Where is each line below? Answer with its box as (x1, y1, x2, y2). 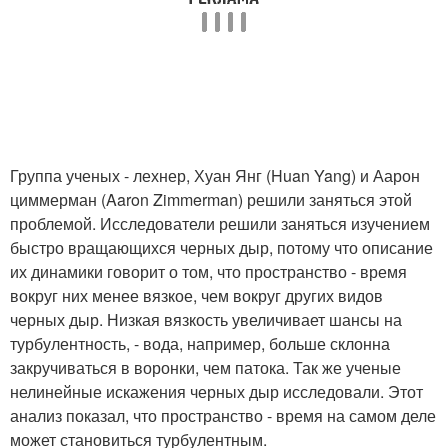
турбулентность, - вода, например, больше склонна (10, 331, 390, 355)
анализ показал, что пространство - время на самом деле (10, 403, 436, 427)
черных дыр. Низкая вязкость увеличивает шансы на (10, 307, 402, 331)
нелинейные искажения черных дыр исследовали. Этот (10, 379, 423, 403)
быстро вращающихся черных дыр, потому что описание (10, 235, 433, 259)
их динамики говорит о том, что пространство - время (10, 259, 407, 283)
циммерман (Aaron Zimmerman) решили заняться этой (10, 187, 412, 211)
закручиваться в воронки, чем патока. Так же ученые (10, 355, 401, 379)
